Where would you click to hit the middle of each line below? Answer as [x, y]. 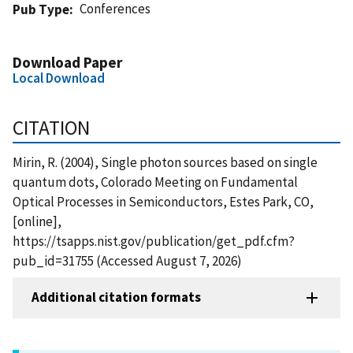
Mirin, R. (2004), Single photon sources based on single [165, 162]
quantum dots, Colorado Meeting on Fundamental [155, 182]
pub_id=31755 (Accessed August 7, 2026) [127, 260]
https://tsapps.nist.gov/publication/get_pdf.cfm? [154, 241]
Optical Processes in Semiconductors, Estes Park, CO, [163, 201]
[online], [37, 221]
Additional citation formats [116, 297]
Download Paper [67, 62]
